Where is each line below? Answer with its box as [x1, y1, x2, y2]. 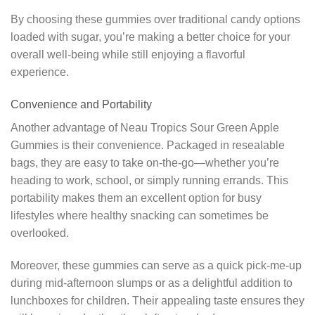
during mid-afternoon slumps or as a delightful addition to [11, 276, 292, 289]
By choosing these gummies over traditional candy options [11, 13, 300, 26]
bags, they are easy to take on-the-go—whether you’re [11, 157, 279, 169]
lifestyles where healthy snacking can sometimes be [11, 210, 269, 222]
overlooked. [11, 227, 69, 240]
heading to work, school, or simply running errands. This [11, 174, 288, 187]
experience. [11, 66, 69, 79]
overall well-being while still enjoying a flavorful [11, 49, 245, 61]
